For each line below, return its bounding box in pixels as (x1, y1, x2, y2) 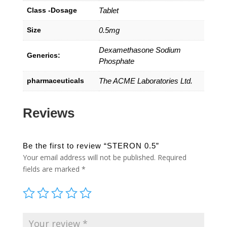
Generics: (26, 51, 60, 60)
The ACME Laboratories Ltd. (98, 77, 193, 86)
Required (157, 153, 186, 163)
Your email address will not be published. (22, 153, 156, 163)
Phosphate (98, 57, 134, 66)
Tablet (98, 6, 119, 15)
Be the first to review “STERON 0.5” (22, 141, 159, 150)
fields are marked (22, 164, 82, 174)
